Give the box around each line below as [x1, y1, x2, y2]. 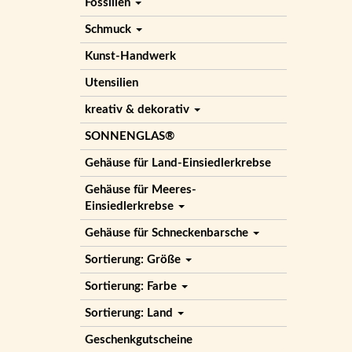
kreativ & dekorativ [85, 104, 192, 115]
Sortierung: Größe [85, 254, 184, 266]
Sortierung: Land [85, 307, 176, 319]
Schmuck [85, 24, 134, 35]
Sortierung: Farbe [85, 280, 180, 292]
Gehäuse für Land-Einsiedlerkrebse [85, 157, 271, 169]
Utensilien [85, 77, 138, 89]
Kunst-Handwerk [85, 50, 176, 62]
